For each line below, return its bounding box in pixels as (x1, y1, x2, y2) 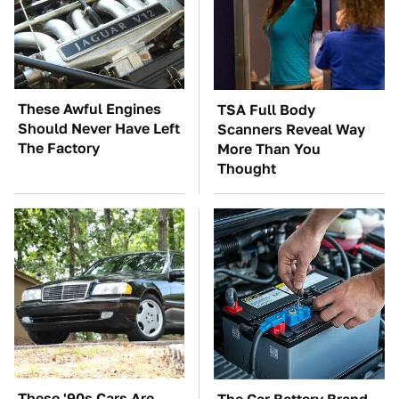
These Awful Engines (18, 101, 161, 118)
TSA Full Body (217, 102, 315, 119)
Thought (217, 160, 276, 178)
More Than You (217, 141, 321, 159)
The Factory (18, 140, 100, 158)
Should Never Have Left (18, 120, 180, 138)
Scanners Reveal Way (217, 121, 365, 139)
